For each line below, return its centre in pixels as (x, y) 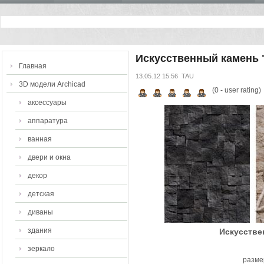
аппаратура (48, 121)
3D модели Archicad (52, 84)
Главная (33, 66)
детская (41, 194)
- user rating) (240, 90)
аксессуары (47, 103)
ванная (40, 139)
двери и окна (49, 157)
